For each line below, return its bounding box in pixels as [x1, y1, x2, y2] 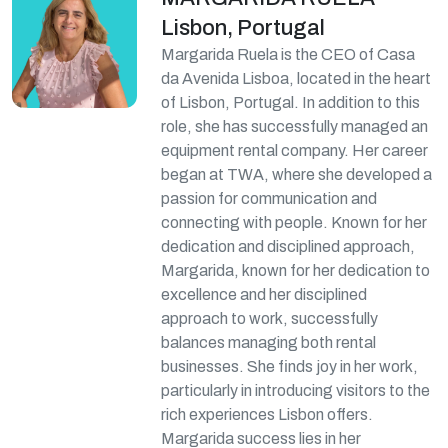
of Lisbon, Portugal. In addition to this [161, 94, 421, 111]
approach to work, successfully [161, 310, 379, 327]
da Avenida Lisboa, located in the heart [161, 70, 432, 87]
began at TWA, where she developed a [161, 166, 433, 183]
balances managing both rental [161, 334, 377, 351]
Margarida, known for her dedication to [161, 262, 431, 279]
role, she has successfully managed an [161, 118, 429, 135]
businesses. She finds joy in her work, [161, 358, 419, 375]
